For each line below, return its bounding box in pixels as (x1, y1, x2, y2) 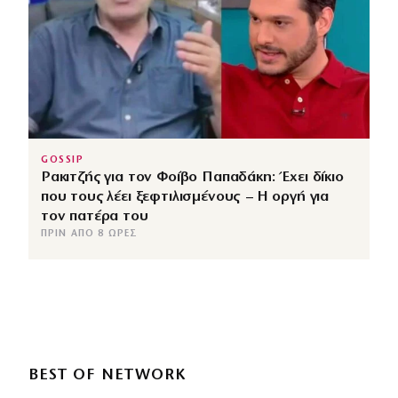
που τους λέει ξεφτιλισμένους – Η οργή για (41, 188, 330, 204)
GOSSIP (41, 155, 84, 165)
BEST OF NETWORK (28, 366, 187, 384)
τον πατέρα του (41, 208, 148, 224)
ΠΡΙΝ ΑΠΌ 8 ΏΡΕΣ (41, 228, 139, 239)
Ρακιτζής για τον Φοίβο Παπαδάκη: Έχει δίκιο (41, 169, 344, 185)
